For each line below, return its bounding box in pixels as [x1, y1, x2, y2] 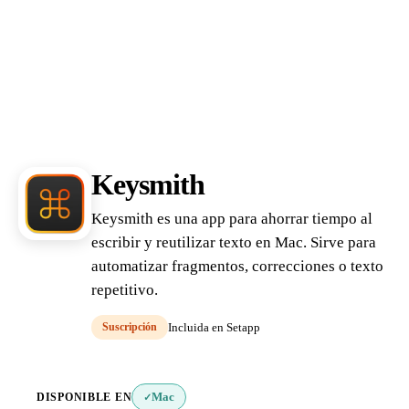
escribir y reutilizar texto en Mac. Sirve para [91, 234, 376, 251]
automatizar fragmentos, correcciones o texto [91, 257, 383, 275]
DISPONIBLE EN [37, 390, 132, 404]
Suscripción [102, 320, 157, 333]
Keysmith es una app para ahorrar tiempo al [91, 210, 372, 227]
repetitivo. [91, 281, 158, 299]
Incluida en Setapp [168, 320, 260, 334]
